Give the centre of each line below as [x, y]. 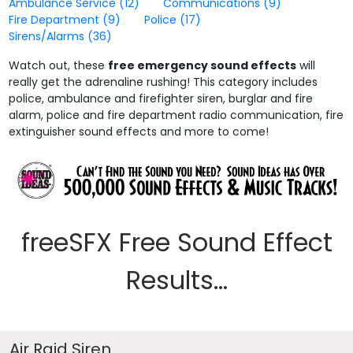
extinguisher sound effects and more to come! [139, 132]
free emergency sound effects [203, 65]
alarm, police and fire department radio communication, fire [176, 115]
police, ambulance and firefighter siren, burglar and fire [161, 98]
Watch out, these [59, 65]
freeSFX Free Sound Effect [176, 242]
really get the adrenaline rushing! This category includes [163, 82]
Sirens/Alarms [48, 36]
